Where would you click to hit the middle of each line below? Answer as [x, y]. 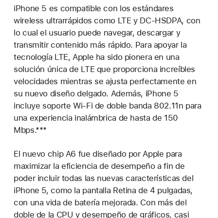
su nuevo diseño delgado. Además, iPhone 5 [96, 93]
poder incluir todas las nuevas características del [104, 178]
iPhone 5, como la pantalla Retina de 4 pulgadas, [103, 190]
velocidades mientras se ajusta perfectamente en [105, 81]
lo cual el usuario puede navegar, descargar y [97, 32]
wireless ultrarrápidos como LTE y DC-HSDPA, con [107, 20]
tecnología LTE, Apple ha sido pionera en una [97, 57]
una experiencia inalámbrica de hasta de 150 [96, 118]
